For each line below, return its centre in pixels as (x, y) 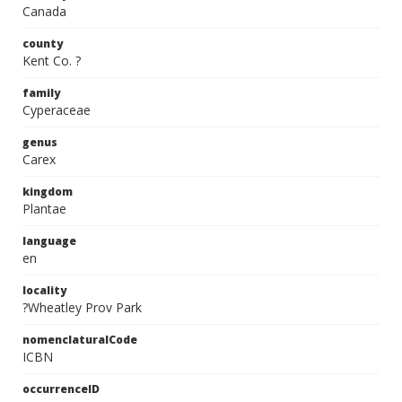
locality (44, 290)
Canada (44, 11)
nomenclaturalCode (80, 340)
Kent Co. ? (52, 61)
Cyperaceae (57, 110)
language (49, 241)
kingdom (48, 192)
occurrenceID (61, 389)
